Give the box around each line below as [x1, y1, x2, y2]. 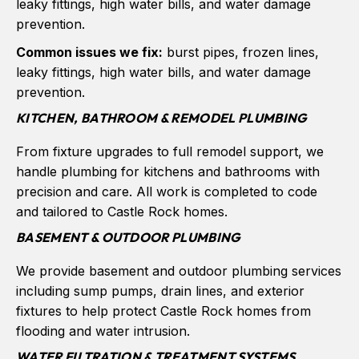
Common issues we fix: [16, 43, 163, 60]
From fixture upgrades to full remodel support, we [16, 143, 324, 159]
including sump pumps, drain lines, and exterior [16, 282, 305, 299]
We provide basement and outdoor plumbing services [16, 262, 341, 279]
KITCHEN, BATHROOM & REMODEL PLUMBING [16, 109, 308, 126]
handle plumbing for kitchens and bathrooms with [16, 163, 320, 179]
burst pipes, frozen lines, [163, 43, 319, 60]
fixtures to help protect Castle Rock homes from [16, 302, 311, 319]
